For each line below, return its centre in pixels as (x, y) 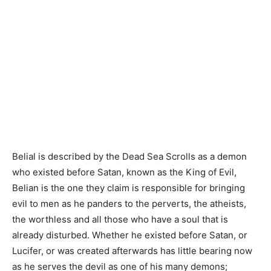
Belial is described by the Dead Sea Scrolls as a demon (129, 156)
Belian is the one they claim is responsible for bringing (129, 188)
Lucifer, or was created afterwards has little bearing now (132, 251)
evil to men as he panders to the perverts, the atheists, (129, 204)
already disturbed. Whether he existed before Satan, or (130, 235)
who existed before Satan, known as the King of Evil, (124, 172)
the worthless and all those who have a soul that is (120, 219)
